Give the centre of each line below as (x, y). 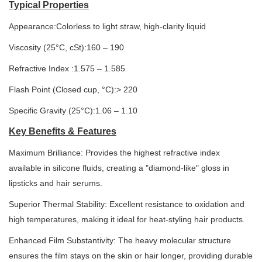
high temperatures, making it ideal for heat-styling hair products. (127, 219)
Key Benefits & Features (63, 131)
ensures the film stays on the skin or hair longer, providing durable (131, 256)
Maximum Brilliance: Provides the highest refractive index (114, 153)
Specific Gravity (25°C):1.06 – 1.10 (73, 111)
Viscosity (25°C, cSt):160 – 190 (66, 47)
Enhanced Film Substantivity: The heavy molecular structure (120, 240)
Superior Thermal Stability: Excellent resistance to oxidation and (127, 204)
